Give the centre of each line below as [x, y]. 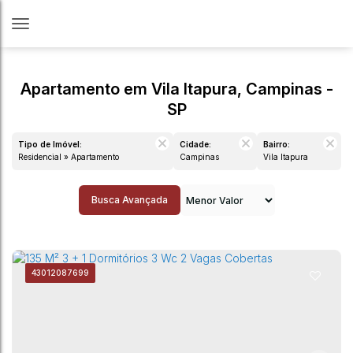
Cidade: [195, 144]
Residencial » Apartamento [71, 157]
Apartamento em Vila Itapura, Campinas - [176, 89]
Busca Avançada [129, 200]
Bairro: [277, 144]
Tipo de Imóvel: [50, 144]
